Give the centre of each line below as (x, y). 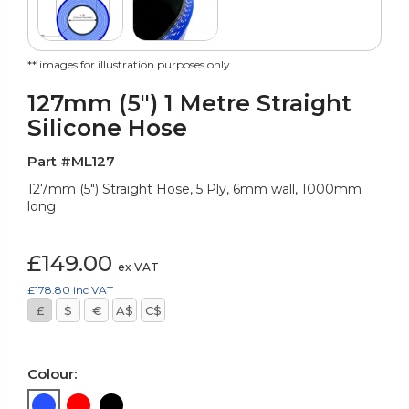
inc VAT (93, 290)
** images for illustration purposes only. (130, 65)
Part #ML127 (71, 162)
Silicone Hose (107, 128)
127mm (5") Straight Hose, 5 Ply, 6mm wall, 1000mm (194, 189)
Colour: (52, 374)
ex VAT (138, 267)
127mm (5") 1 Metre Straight (189, 104)
